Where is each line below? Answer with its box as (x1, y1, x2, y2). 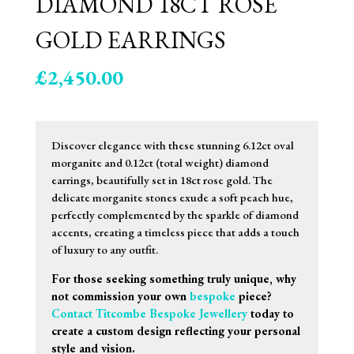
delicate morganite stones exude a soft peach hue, (51, 190, 293, 205)
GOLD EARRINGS (35, 24, 226, 55)
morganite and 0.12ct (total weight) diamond (51, 155, 269, 170)
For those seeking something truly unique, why (51, 271, 296, 286)
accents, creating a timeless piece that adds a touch (51, 224, 299, 239)
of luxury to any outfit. (51, 242, 158, 257)
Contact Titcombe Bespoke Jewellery (51, 306, 247, 321)
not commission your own (51, 288, 190, 303)
